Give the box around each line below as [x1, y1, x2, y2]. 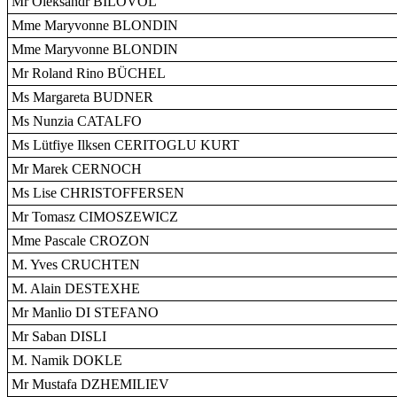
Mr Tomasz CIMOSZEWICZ [12, 209, 178, 224]
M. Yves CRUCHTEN [12, 257, 140, 272]
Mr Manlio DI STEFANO [12, 305, 159, 320]
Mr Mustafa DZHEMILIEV [12, 377, 169, 392]
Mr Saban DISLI [12, 329, 106, 344]
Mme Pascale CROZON [12, 233, 150, 248]
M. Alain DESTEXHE [12, 281, 140, 296]
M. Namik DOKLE [12, 353, 122, 368]
